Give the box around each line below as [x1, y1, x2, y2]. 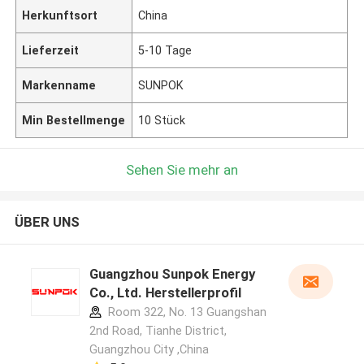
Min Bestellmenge [22, 113, 126, 127]
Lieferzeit [22, 43, 80, 57]
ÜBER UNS [14, 214, 80, 231]
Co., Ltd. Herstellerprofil [89, 284, 241, 301]
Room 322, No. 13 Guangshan [104, 305, 266, 319]
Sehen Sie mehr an [126, 161, 238, 178]
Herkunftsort [22, 8, 98, 22]
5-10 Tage [138, 43, 193, 57]
